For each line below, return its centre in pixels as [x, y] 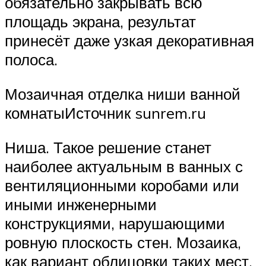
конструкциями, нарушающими [115, 223]
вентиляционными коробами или [122, 185]
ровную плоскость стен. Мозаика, [123, 242]
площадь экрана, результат [100, 22]
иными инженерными [81, 204]
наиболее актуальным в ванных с [124, 166]
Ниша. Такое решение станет [108, 147]
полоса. [31, 60]
